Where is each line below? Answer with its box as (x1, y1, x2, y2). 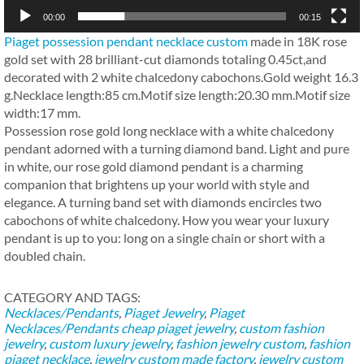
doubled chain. (4, 247, 85, 263)
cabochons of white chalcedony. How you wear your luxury (4, 211, 329, 227)
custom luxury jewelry (49, 335, 171, 351)
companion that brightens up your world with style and (4, 175, 310, 192)
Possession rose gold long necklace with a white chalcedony (4, 122, 334, 138)
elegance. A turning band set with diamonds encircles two (4, 193, 322, 210)
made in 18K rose (248, 32, 347, 49)
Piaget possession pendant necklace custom (4, 32, 248, 49)
